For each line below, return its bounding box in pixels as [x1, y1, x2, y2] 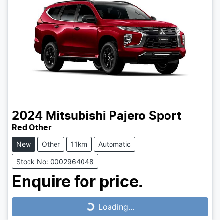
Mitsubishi [46, 110, 106, 123]
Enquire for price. [12, 174, 143, 191]
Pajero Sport [109, 110, 181, 123]
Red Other [12, 124, 52, 132]
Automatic [98, 140, 131, 149]
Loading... [98, 202, 134, 212]
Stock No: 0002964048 [16, 157, 94, 166]
